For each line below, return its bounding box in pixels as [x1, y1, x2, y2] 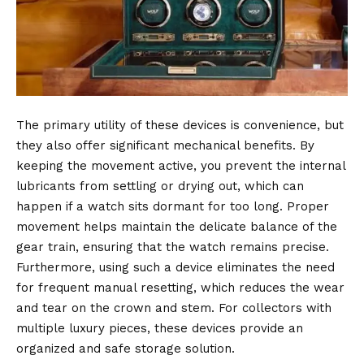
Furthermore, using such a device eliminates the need [16, 259, 335, 275]
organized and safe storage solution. [16, 340, 235, 356]
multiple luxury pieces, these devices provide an [16, 320, 303, 336]
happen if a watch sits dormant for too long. [16, 198, 283, 214]
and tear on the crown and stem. [16, 300, 214, 315]
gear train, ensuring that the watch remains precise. [16, 239, 329, 254]
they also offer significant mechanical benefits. [16, 137, 296, 153]
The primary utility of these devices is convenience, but [16, 117, 344, 132]
